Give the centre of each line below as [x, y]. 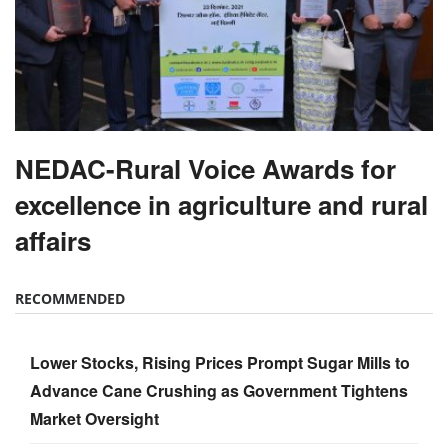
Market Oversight [94, 419]
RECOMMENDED [70, 299]
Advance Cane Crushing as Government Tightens [219, 391]
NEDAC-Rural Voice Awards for [205, 169]
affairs [53, 241]
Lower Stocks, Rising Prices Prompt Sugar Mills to [220, 363]
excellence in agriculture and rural [221, 205]
